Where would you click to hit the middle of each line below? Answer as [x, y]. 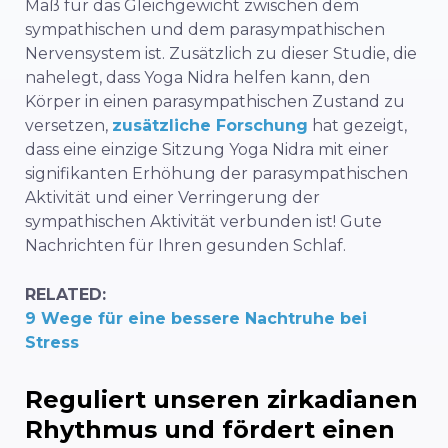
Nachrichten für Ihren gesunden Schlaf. [185, 245]
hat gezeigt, [357, 125]
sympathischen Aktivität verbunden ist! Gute [203, 221]
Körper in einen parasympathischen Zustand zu [215, 101]
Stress [52, 342]
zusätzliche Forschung [210, 125]
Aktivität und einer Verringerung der [172, 197]
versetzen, [68, 125]
